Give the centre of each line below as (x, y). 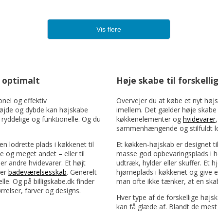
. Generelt (82, 172)
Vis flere (109, 29)
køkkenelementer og (149, 119)
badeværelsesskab (37, 172)
